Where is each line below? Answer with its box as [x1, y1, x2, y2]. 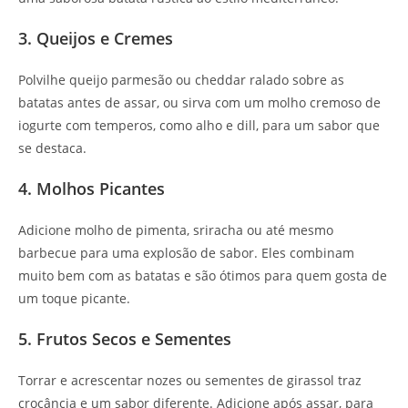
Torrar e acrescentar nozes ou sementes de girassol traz [18, 372, 362, 390]
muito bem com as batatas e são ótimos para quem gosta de [18, 267, 387, 285]
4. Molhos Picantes [18, 178, 165, 200]
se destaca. [18, 139, 87, 158]
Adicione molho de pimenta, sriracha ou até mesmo [18, 221, 333, 240]
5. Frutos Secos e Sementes [18, 328, 231, 351]
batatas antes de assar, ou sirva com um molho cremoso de [18, 94, 381, 112]
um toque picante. [18, 290, 130, 308]
